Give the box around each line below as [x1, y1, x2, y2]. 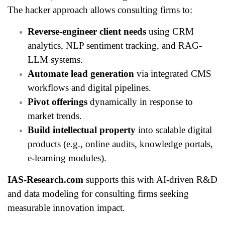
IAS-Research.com [8, 174, 83, 185]
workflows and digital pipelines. [28, 82, 151, 93]
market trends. [28, 110, 82, 121]
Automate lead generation [28, 68, 134, 79]
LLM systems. [28, 54, 83, 65]
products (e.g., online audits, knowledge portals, [28, 138, 213, 149]
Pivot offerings [28, 96, 87, 107]
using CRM [146, 26, 194, 37]
